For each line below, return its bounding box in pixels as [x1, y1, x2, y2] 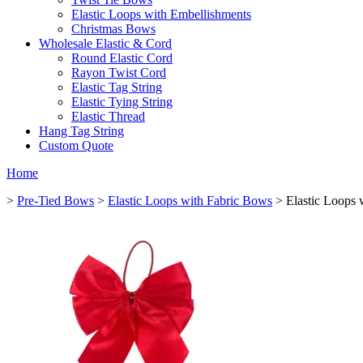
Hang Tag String [39, 124, 124, 138]
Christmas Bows [71, 22, 156, 36]
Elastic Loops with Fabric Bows [108, 194, 272, 207]
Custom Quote [39, 139, 113, 152]
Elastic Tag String [71, 80, 162, 94]
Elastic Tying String [71, 95, 173, 109]
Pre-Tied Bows [17, 194, 94, 207]
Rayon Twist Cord [71, 66, 166, 79]
